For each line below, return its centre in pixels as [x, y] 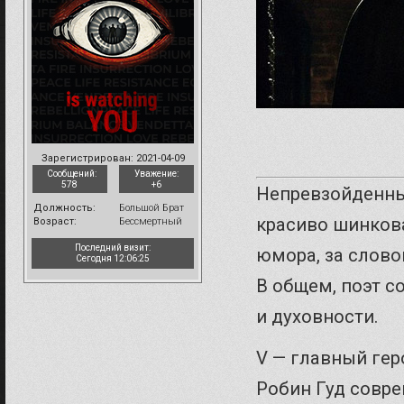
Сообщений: [71, 173]
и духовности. [317, 316]
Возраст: [55, 221]
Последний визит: [113, 247]
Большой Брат [151, 207]
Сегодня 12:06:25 [113, 258]
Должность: [64, 207]
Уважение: [156, 173]
